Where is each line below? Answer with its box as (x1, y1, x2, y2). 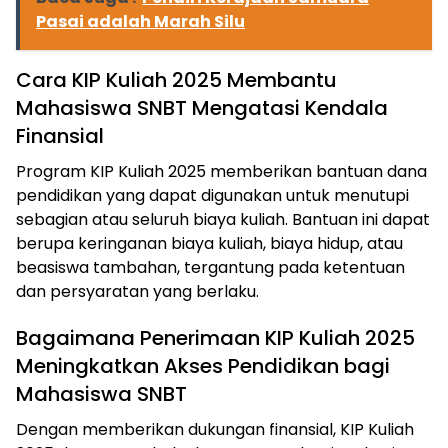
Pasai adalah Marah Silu (36, 10, 245, 34)
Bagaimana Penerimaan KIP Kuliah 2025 (16, 324, 415, 353)
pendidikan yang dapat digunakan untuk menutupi (16, 184, 409, 208)
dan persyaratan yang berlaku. (16, 280, 259, 304)
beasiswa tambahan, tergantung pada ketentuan (16, 256, 405, 280)
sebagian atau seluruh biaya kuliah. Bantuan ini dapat (16, 208, 430, 232)
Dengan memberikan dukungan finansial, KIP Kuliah (16, 418, 414, 442)
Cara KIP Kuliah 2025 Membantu (16, 66, 337, 95)
